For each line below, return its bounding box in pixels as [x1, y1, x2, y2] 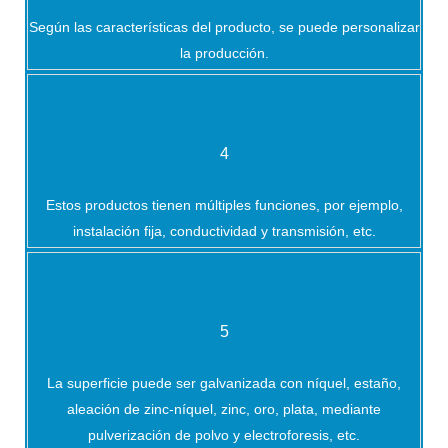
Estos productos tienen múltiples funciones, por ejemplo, [45, 197, 403, 214]
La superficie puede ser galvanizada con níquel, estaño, [47, 375, 401, 392]
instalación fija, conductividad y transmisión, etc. [72, 223, 376, 240]
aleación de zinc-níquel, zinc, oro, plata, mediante [67, 401, 381, 418]
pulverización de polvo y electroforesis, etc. [88, 427, 360, 444]
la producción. [179, 45, 269, 62]
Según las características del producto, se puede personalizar [28, 19, 420, 36]
